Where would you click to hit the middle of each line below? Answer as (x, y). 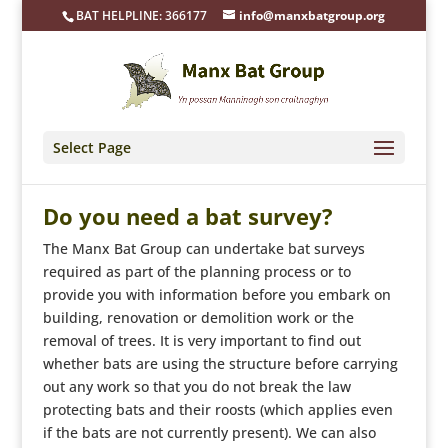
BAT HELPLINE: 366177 (142, 15)
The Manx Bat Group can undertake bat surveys (203, 248)
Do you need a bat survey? (187, 216)
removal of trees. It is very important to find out (201, 340)
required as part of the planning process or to (196, 271)
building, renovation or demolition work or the (198, 317)
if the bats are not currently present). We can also (209, 432)
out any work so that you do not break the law (196, 386)
